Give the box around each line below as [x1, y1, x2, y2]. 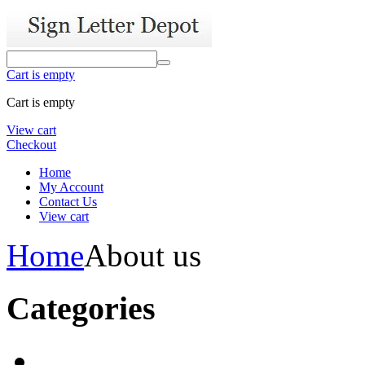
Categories [7, 289, 156, 327]
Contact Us [39, 195, 97, 209]
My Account [39, 180, 103, 194]
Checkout [7, 138, 56, 152]
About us [84, 238, 201, 273]
